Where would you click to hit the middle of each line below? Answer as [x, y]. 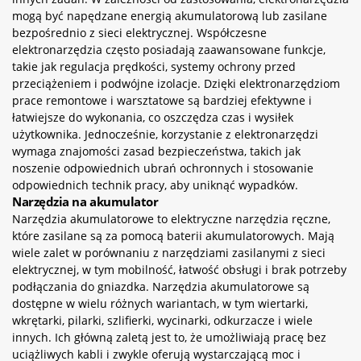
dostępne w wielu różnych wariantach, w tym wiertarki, [160, 303]
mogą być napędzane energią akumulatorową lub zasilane [170, 15]
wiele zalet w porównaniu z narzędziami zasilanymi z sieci [169, 252]
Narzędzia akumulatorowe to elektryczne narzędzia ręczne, [171, 218]
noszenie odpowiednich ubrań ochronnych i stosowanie [163, 168]
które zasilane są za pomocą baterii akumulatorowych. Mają [173, 235]
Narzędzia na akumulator [85, 201]
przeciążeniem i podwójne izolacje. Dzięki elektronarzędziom [176, 83]
